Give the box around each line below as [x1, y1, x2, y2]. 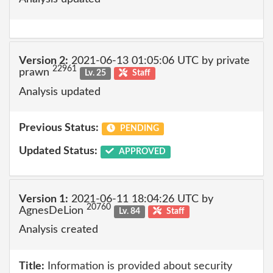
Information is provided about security [44, 260, 232, 272]
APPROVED [116, 147, 166, 156]
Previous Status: [19, 122, 99, 133]
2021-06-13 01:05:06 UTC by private [68, 55, 250, 66]
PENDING [118, 124, 159, 133]
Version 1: [19, 193, 68, 205]
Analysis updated [19, 86, 101, 97]
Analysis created [19, 224, 98, 235]
